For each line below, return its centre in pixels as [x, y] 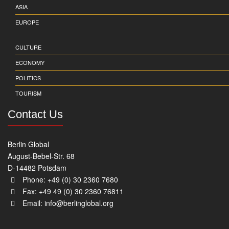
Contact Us [35, 114]
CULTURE [28, 47]
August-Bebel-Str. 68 [41, 156]
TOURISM [28, 93]
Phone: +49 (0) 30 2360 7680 [69, 180]
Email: [32, 203]
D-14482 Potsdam [37, 168]
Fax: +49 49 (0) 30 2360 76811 [72, 191]
